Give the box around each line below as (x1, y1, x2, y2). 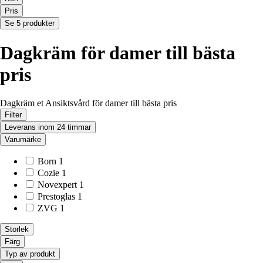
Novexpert (38, 180, 77, 190)
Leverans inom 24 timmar (5, 123, 91, 132)
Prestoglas (38, 191, 75, 202)
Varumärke (5, 135, 41, 144)
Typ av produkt (5, 249, 55, 259)
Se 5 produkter (5, 19, 55, 28)
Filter (5, 110, 22, 120)
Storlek (5, 225, 29, 234)
